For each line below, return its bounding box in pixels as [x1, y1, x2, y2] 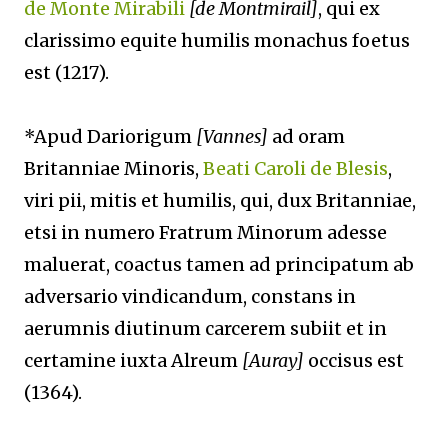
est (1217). [24, 61, 113, 84]
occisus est [304, 349, 404, 372]
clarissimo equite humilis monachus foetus [24, 29, 410, 52]
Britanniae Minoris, [24, 157, 203, 180]
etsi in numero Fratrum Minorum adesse [24, 221, 387, 244]
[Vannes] [196, 125, 268, 148]
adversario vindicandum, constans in [24, 285, 356, 308]
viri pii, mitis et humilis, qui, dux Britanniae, [24, 189, 416, 212]
